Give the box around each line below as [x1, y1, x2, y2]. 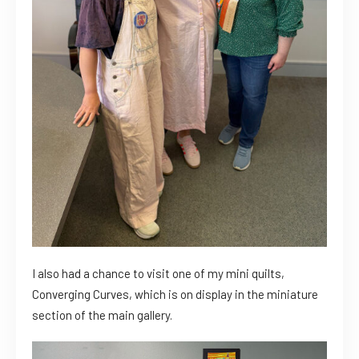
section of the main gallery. [32, 307, 172, 322]
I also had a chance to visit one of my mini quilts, [32, 265, 284, 280]
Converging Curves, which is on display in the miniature [32, 286, 318, 301]
